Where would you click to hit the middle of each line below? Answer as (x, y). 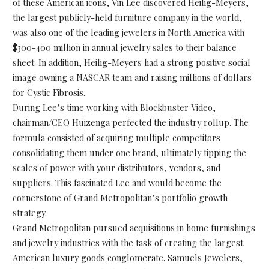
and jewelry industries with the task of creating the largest (128, 242)
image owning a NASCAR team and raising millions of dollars (132, 77)
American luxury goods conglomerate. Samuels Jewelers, (127, 257)
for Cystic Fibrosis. (49, 92)
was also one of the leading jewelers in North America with (128, 32)
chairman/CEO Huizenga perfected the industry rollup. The (130, 122)
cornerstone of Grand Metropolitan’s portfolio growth (120, 197)
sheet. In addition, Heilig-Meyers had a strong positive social (131, 62)
